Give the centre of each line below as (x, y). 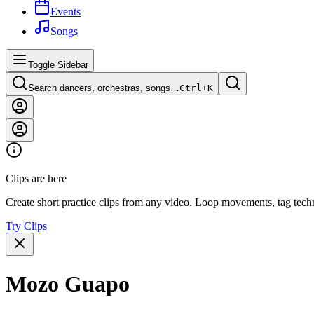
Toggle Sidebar (58, 65)
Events (66, 12)
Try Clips (26, 226)
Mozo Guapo (68, 284)
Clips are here (36, 179)
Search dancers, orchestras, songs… (104, 88)
